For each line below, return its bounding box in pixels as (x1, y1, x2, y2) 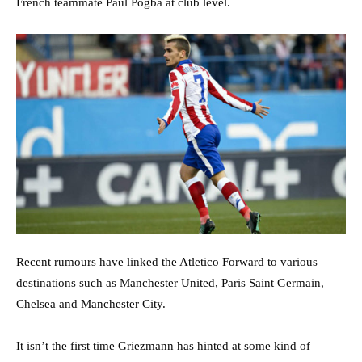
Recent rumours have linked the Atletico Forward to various (16, 255, 318, 269)
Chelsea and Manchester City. (16, 297, 166, 311)
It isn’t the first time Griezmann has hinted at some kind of (16, 339, 310, 353)
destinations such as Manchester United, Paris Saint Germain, (16, 276, 324, 290)
